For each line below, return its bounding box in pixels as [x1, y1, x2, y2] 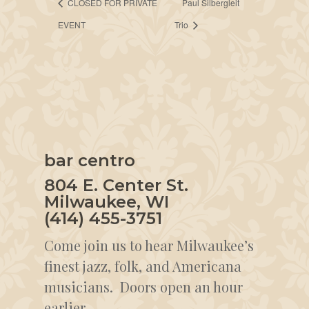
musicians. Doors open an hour [44, 277, 243, 296]
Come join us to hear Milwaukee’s [44, 235, 254, 255]
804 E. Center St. [44, 175, 188, 195]
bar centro [44, 150, 135, 170]
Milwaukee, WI [44, 191, 169, 212]
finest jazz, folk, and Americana [44, 256, 241, 275]
